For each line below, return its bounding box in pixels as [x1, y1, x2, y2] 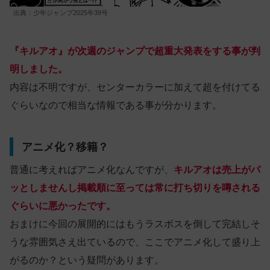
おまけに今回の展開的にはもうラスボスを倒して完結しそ [10, 219, 260, 230]
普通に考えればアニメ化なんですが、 [10, 165, 174, 175]
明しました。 [10, 64, 67, 75]
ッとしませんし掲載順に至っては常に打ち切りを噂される [10, 183, 260, 193]
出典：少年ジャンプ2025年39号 [13, 9, 108, 17]
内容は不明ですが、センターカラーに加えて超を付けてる [10, 82, 260, 93]
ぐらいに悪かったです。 [10, 201, 116, 212]
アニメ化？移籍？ [21, 140, 108, 153]
